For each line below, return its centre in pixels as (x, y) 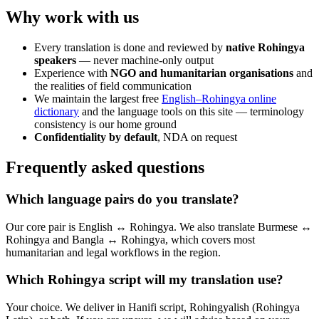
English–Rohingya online (219, 99)
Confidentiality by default (96, 137)
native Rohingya (265, 48)
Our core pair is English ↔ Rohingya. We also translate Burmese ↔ (159, 226)
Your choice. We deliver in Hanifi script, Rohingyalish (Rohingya (153, 308)
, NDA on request (197, 137)
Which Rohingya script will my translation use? (145, 280)
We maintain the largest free (98, 99)
